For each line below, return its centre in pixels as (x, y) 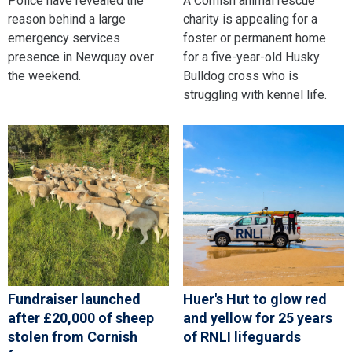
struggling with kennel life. (255, 95)
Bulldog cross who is (240, 76)
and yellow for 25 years (257, 318)
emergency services (64, 38)
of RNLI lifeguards (242, 337)
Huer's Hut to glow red (255, 299)
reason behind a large (67, 19)
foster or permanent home (254, 38)
